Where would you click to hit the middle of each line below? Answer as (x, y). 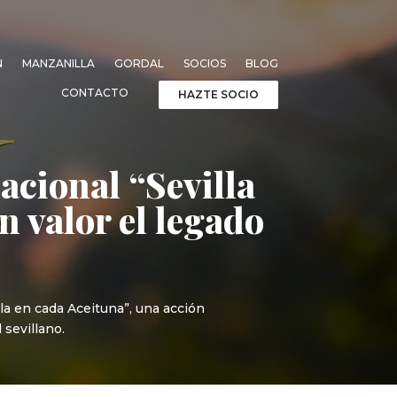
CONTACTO (94, 92)
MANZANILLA (58, 63)
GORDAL (139, 63)
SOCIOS (204, 63)
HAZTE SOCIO (218, 94)
